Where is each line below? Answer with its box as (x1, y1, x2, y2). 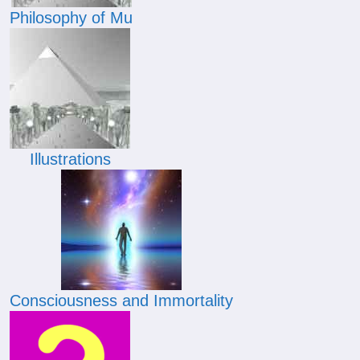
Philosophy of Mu (10, 9, 133, 27)
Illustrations (29, 150, 111, 168)
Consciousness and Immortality (10, 292, 233, 309)
